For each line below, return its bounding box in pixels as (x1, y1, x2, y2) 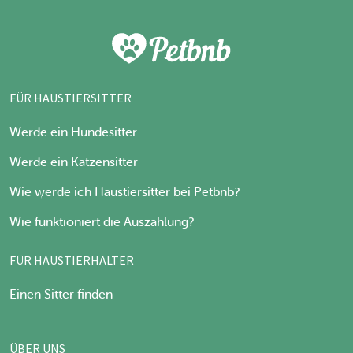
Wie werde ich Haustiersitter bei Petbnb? (9, 184, 240, 199)
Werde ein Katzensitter (9, 154, 138, 169)
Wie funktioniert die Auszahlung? (9, 214, 194, 229)
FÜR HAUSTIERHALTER (9, 251, 134, 268)
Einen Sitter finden (9, 287, 113, 302)
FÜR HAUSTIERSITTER (9, 89, 132, 106)
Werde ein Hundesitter (9, 124, 137, 139)
